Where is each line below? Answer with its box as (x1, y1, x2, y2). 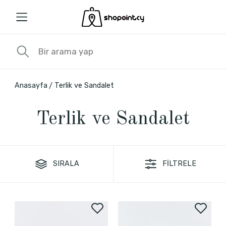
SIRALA (53, 159, 80, 168)
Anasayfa (14, 81, 47, 90)
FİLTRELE (162, 159, 197, 168)
